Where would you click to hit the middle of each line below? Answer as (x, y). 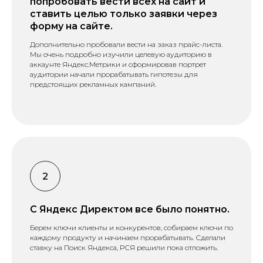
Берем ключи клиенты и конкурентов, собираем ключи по (131, 227)
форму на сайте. (71, 26)
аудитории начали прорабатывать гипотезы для (114, 74)
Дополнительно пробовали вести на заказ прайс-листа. (126, 44)
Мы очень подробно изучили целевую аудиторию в (121, 54)
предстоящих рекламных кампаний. (93, 84)
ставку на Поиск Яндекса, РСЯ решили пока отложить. (124, 247)
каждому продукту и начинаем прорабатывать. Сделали (128, 237)
